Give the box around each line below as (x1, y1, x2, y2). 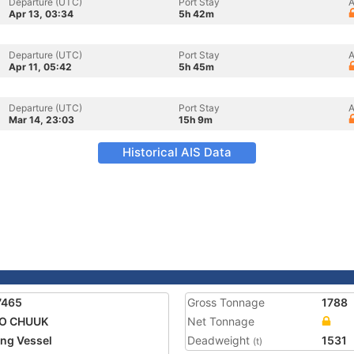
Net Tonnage (187, 314, 254, 328)
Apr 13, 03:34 (9, 8, 73, 20)
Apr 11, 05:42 (9, 61, 72, 73)
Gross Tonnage (187, 296, 265, 309)
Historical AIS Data (122, 145, 232, 160)
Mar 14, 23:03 (9, 114, 74, 126)
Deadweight (187, 333, 253, 347)
